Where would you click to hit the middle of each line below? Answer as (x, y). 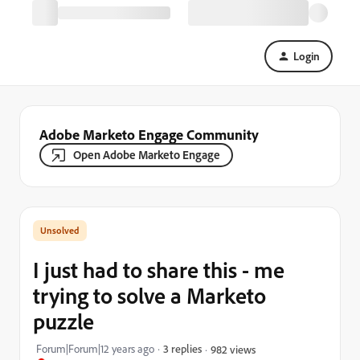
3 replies (182, 348)
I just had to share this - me (159, 270)
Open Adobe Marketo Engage (147, 155)
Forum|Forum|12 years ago (95, 349)
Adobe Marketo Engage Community (149, 134)
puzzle (63, 321)
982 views (233, 349)
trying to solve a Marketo (149, 295)
